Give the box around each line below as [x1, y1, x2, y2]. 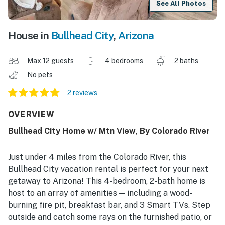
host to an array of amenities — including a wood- [8, 188, 192, 198]
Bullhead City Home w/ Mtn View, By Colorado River [8, 126, 210, 136]
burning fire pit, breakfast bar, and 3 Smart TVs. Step [8, 200, 210, 210]
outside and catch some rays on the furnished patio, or [8, 212, 212, 222]
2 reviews [67, 89, 97, 97]
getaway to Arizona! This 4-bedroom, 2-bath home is [8, 176, 205, 186]
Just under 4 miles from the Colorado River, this [8, 152, 186, 162]
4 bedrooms [105, 57, 143, 65]
